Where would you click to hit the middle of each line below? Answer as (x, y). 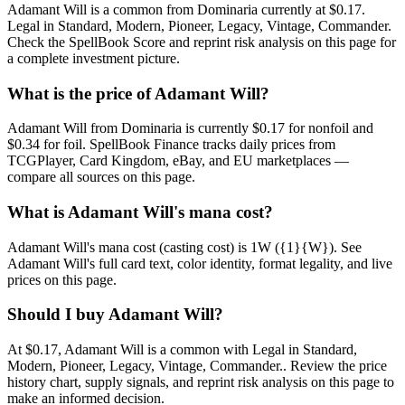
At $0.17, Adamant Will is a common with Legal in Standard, (182, 350)
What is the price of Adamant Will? (138, 93)
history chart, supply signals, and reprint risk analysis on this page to (201, 382)
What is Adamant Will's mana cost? (140, 212)
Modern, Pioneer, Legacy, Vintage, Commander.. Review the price (197, 366)
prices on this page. (62, 279)
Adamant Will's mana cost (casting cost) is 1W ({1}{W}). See (184, 247)
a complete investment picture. (94, 58)
